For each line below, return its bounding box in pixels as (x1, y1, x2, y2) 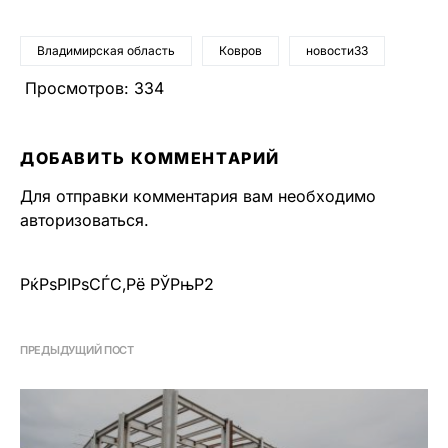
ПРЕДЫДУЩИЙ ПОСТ (20, 342, 134, 357)
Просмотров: (25, 77, 129, 98)
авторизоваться (20, 209, 144, 230)
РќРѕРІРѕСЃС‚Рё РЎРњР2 (20, 273, 214, 294)
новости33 (306, 42, 368, 58)
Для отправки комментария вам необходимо (20, 185, 376, 206)
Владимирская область (37, 42, 175, 58)
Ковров (219, 42, 262, 58)
